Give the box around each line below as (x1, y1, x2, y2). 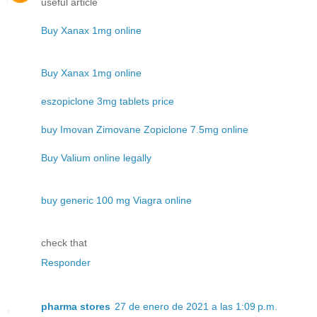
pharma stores (41, 301, 110, 313)
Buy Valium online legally (41, 152, 151, 164)
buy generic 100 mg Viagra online (41, 195, 192, 207)
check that (41, 237, 87, 249)
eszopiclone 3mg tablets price (41, 96, 174, 108)
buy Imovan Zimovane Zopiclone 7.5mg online (41, 124, 248, 136)
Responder (41, 257, 91, 269)
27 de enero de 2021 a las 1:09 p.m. (115, 301, 277, 313)
